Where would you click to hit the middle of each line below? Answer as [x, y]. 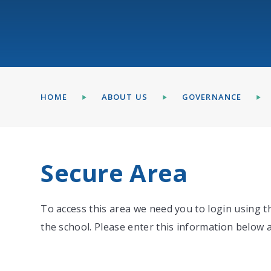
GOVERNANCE [212, 97]
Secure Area [114, 172]
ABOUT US [125, 97]
